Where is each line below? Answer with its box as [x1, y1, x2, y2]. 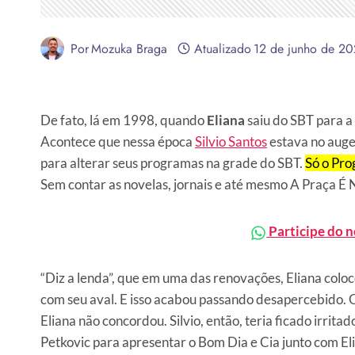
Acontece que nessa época [40, 133, 195, 151]
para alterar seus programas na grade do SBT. [40, 155, 305, 172]
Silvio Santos [195, 133, 267, 151]
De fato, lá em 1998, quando [40, 112, 207, 129]
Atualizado [193, 39, 251, 58]
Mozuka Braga [91, 39, 168, 58]
